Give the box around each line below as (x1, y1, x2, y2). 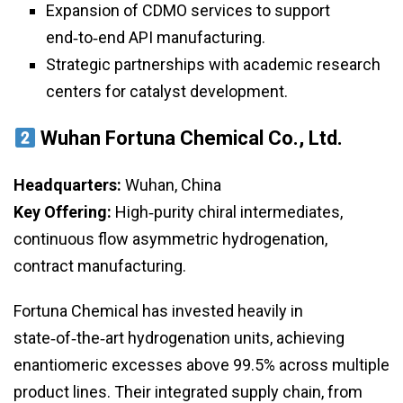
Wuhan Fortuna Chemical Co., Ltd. (40, 127, 344, 150)
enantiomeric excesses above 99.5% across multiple (13, 355, 390, 375)
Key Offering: (13, 202, 112, 222)
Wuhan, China (121, 175, 221, 195)
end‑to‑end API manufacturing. (46, 28, 265, 48)
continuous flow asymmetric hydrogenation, (13, 229, 327, 249)
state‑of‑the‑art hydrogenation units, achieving (13, 328, 345, 348)
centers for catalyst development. (46, 82, 288, 102)
